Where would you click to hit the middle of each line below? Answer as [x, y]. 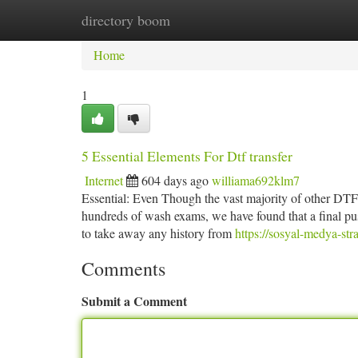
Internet [104, 180]
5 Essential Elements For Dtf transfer [187, 156]
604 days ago [175, 180]
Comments [123, 268]
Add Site [297, 20]
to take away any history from [158, 233]
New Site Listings [206, 20]
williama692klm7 [256, 180]
